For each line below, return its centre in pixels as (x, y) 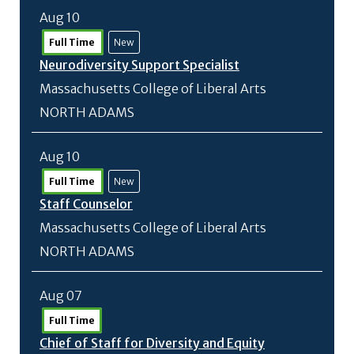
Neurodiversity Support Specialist (139, 65)
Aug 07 (61, 296)
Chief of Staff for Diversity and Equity (152, 343)
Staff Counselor (86, 204)
